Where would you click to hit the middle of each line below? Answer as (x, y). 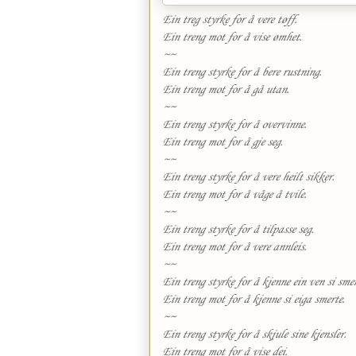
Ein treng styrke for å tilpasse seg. (238, 230)
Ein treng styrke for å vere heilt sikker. (248, 177)
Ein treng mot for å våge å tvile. (234, 195)
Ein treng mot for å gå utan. (226, 90)
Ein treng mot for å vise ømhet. (232, 37)
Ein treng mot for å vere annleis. (234, 247)
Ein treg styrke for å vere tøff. (230, 20)
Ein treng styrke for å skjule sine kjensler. (254, 335)
